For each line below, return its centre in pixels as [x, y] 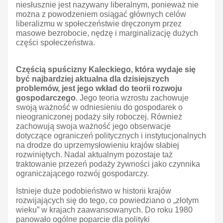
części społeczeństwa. [56, 43]
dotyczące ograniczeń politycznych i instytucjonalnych [111, 136]
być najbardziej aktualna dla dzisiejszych [93, 79]
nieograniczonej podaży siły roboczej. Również [99, 117]
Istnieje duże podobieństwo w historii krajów [94, 191]
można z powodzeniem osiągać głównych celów [101, 14]
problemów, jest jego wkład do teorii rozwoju [99, 89]
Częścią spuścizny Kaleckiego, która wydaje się [106, 70]
